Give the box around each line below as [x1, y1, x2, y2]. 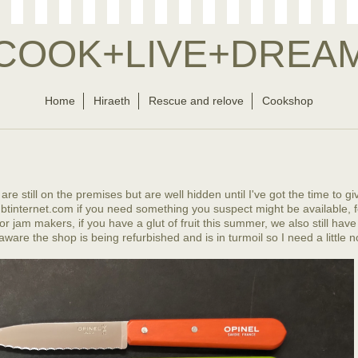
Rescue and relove [149, 94, 244, 107]
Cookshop [262, 94, 313, 107]
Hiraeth [93, 94, 130, 107]
